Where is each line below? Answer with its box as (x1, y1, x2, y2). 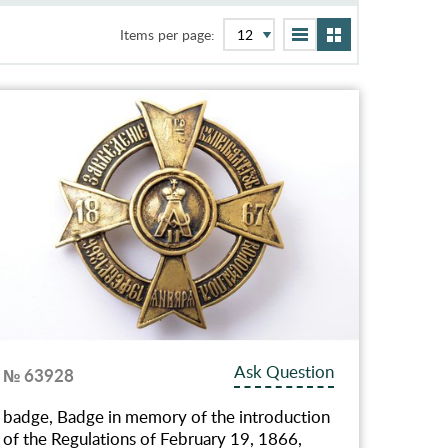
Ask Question (234, 359, 335, 383)
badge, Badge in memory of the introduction (3, 404, 331, 428)
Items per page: (120, 25, 216, 44)
